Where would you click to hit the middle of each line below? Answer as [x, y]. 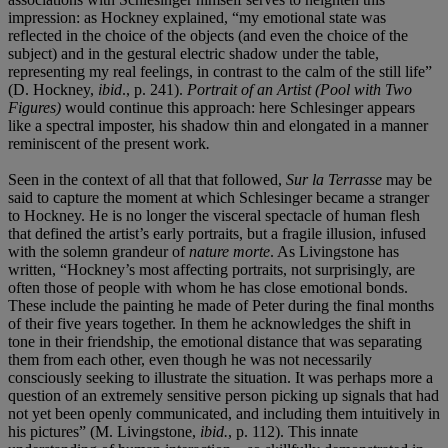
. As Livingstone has [334, 251]
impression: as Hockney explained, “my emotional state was [197, 17]
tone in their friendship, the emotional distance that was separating [215, 341]
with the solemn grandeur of [98, 251]
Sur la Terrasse [336, 179]
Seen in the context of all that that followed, [147, 179]
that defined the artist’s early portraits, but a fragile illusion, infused [217, 233]
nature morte [229, 251]
